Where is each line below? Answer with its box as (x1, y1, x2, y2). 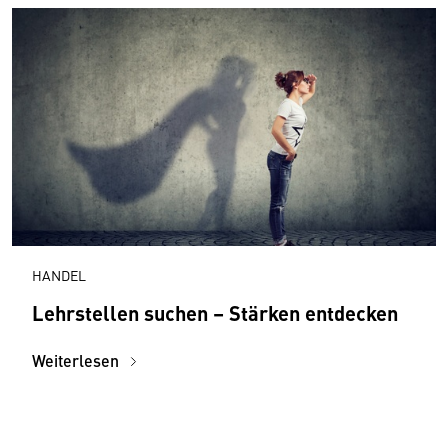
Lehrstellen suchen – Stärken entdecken (32, 297, 398, 327)
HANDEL (32, 264, 86, 285)
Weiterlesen (32, 348, 123, 372)
